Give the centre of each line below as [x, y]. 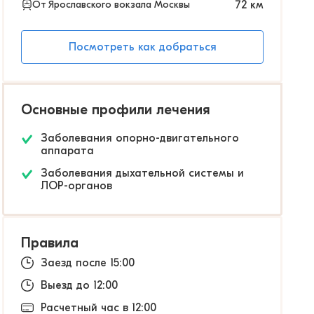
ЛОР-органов [76, 186]
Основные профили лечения [116, 110]
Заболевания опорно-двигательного [140, 138]
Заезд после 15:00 [88, 263]
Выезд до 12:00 [79, 285]
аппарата [67, 151]
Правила [50, 243]
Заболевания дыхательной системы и [142, 173]
